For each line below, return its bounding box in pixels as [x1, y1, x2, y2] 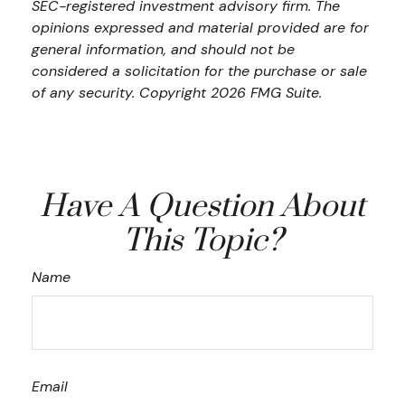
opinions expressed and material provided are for [32, 17, 369, 37]
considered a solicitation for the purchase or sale [32, 61, 367, 80]
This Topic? [122, 221, 283, 261]
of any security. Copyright [32, 82, 211, 102]
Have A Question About [40, 186, 365, 227]
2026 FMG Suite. [211, 82, 322, 102]
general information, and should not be [32, 39, 295, 59]
